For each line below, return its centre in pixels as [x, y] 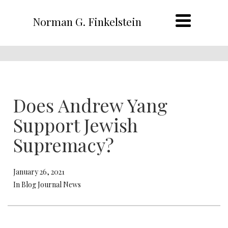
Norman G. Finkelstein [87, 21]
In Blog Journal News [47, 184]
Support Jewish [76, 125]
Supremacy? [64, 145]
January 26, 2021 [39, 172]
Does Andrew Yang [90, 105]
